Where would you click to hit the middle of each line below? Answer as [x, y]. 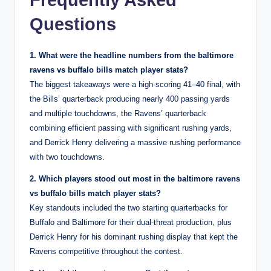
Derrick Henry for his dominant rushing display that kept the [134, 237]
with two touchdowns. [67, 157]
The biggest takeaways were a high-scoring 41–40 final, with [135, 84]
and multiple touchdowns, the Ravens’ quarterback [118, 113]
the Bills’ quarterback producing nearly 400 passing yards [130, 99]
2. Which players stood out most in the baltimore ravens [135, 178]
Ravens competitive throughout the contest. [106, 251]
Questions [73, 24]
